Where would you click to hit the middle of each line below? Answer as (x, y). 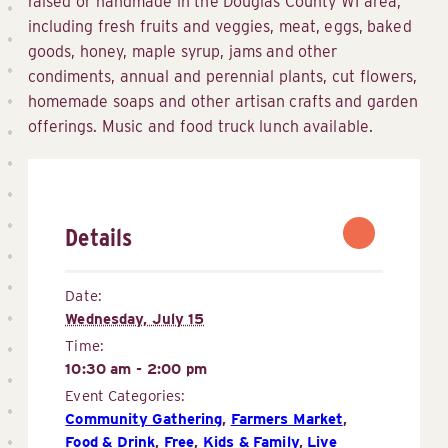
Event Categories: (125, 396)
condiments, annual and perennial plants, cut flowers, (222, 77)
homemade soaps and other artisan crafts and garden (223, 102)
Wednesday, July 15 (135, 319)
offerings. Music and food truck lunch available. (200, 127)
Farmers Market (286, 419)
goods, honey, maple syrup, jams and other (183, 52)
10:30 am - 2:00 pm (136, 369)
